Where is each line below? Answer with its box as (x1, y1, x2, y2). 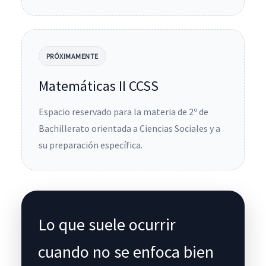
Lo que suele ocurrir (38, 214, 176, 235)
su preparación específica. (39, 139, 142, 151)
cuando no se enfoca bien (38, 241, 214, 262)
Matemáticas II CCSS (39, 77, 159, 95)
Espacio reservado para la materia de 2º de (39, 106, 208, 118)
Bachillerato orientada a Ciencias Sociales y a (39, 122, 220, 134)
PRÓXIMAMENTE (46, 52, 99, 61)
